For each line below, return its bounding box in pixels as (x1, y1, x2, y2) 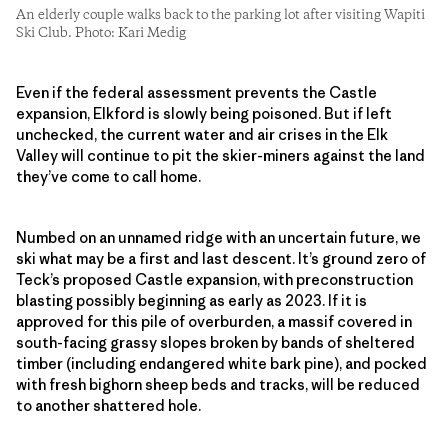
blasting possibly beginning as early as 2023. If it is (16, 290, 367, 310)
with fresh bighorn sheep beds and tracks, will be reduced (16, 374, 420, 394)
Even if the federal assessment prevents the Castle (16, 82, 377, 102)
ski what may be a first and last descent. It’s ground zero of (16, 248, 426, 268)
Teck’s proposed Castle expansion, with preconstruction (16, 269, 413, 289)
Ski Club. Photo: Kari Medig (16, 23, 186, 42)
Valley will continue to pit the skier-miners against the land (16, 145, 425, 165)
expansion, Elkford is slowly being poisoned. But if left (16, 103, 392, 123)
